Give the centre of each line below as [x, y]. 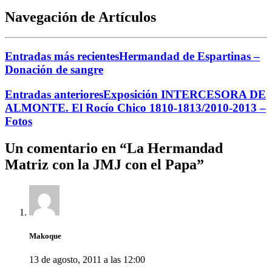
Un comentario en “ [66, 148]
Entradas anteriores [54, 94]
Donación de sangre [54, 70]
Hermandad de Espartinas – [189, 56]
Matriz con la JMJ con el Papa [101, 164]
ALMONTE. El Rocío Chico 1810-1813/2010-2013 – [135, 107]
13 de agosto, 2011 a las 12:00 [87, 260]
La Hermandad [175, 148]
